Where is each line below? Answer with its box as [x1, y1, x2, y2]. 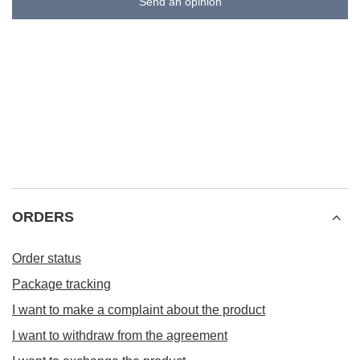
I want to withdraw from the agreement [12, 329, 227, 342]
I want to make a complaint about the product [12, 303, 265, 317]
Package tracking [12, 277, 111, 291]
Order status [12, 252, 81, 265]
